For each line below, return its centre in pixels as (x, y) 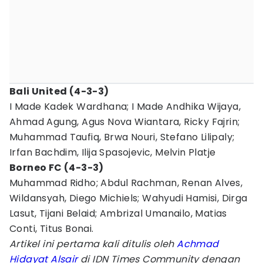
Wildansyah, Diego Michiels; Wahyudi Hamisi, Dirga (129, 198)
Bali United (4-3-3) (59, 91)
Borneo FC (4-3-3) (57, 168)
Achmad (198, 244)
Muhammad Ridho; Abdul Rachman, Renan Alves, (126, 183)
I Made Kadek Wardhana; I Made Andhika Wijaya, (125, 107)
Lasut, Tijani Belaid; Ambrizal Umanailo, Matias (118, 213)
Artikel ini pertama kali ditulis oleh (93, 244)
